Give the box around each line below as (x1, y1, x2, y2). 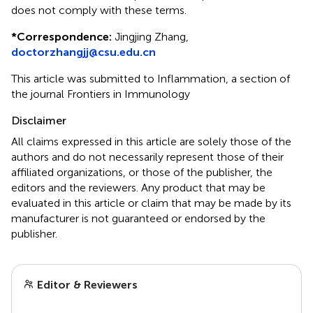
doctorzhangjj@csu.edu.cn (11, 45, 156, 59)
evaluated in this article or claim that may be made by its (11, 196, 291, 210)
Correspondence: (17, 29, 112, 43)
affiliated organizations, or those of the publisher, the (11, 165, 272, 179)
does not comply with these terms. (11, 3, 187, 17)
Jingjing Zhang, (112, 29, 189, 43)
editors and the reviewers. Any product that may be (11, 180, 265, 194)
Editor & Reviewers (34, 277, 138, 291)
